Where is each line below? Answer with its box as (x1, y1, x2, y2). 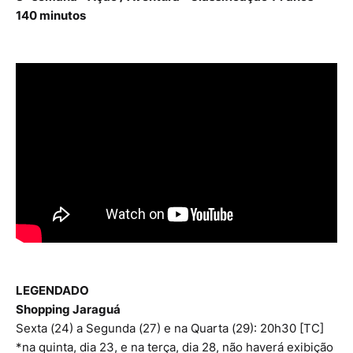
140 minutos (16, 8, 86, 24)
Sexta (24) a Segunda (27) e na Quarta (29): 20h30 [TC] (16, 320, 324, 336)
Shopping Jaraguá (16, 301, 121, 317)
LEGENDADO (16, 282, 89, 298)
